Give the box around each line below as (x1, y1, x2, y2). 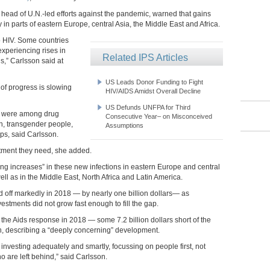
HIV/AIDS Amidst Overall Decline (105, 87, 201, 95)
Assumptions (105, 121, 143, 129)
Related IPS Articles (102, 52, 188, 63)
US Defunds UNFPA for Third (105, 103, 190, 111)
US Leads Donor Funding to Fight (105, 78, 203, 86)
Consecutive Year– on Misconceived (105, 112, 212, 120)
